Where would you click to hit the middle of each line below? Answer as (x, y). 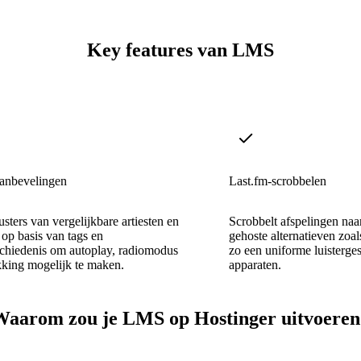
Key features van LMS (180, 50)
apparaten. (255, 264)
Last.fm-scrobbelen (278, 180)
